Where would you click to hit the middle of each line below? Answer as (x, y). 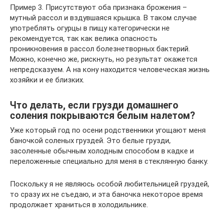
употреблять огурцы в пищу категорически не (90, 28)
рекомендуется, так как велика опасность (84, 39)
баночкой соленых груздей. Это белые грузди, (90, 141)
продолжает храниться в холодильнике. (79, 205)
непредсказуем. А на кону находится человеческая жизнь (110, 70)
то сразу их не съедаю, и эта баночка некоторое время (106, 195)
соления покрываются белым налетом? (102, 115)
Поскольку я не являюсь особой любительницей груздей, (110, 184)
